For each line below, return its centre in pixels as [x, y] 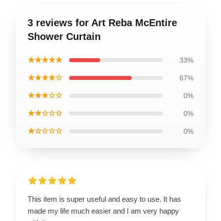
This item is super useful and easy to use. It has [104, 199]
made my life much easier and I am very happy [103, 211]
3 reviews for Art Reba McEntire [102, 22]
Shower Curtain [64, 36]
